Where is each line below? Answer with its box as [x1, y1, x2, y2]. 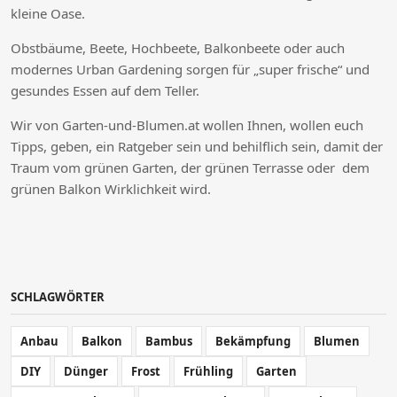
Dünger [64, 362, 108, 379]
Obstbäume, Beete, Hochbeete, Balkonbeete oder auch [11, 38, 345, 57]
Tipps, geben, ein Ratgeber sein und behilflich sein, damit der [11, 136, 383, 155]
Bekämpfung [215, 332, 291, 349]
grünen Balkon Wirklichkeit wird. [11, 179, 211, 198]
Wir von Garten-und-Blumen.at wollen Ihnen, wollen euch [11, 115, 363, 134]
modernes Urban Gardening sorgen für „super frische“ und [11, 59, 370, 78]
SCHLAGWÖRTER [11, 288, 105, 305]
